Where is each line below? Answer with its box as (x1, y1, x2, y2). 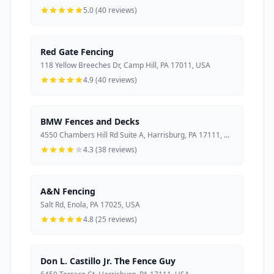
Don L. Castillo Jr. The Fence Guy (40, 254, 176, 267)
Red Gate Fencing (40, 45, 114, 57)
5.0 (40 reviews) (83, 4, 137, 15)
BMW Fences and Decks (40, 115, 139, 127)
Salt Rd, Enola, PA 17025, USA (40, 199, 140, 210)
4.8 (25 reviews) (83, 213, 137, 224)
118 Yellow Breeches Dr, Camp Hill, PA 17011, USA (40, 59, 210, 70)
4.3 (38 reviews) (83, 144, 137, 155)
